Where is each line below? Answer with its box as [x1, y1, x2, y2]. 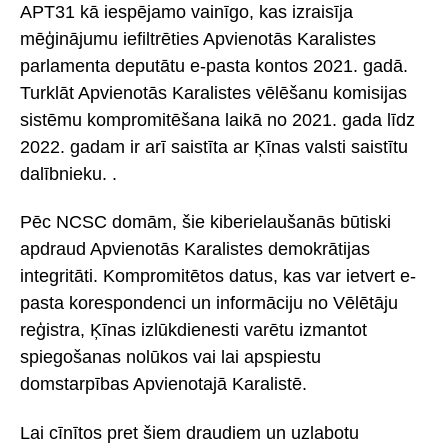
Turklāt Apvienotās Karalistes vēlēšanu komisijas [20, 82, 407, 103]
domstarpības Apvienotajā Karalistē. [20, 374, 307, 395]
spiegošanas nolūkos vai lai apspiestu [20, 347, 321, 368]
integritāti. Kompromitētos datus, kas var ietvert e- [20, 266, 416, 287]
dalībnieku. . [20, 163, 117, 184]
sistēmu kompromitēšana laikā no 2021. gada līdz [20, 109, 415, 130]
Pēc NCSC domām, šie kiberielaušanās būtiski [20, 212, 391, 233]
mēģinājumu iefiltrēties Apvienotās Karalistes [20, 28, 376, 49]
